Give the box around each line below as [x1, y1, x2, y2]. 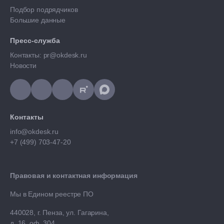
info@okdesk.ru [10, 127, 59, 135]
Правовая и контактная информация [10, 171, 137, 179]
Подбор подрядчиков [10, 5, 80, 13]
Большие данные [10, 15, 67, 24]
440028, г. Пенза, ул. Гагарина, [10, 208, 109, 216]
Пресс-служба [10, 36, 60, 44]
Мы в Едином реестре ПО [10, 189, 95, 198]
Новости [10, 61, 37, 69]
